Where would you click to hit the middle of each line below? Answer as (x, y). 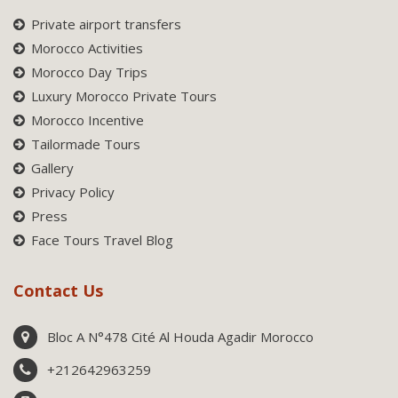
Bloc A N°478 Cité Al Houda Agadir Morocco (180, 337)
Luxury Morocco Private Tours (124, 96)
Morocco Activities (87, 48)
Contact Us (58, 291)
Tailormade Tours (86, 144)
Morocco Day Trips (89, 72)
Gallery (52, 168)
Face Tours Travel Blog (102, 240)
